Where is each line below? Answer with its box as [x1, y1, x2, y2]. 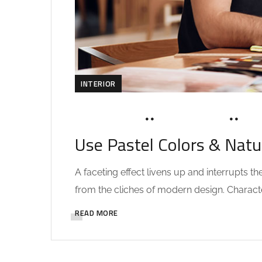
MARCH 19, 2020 [75, 115, 140, 125]
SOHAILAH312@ [160, 115, 224, 125]
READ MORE [75, 207, 118, 219]
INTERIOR [81, 78, 116, 90]
